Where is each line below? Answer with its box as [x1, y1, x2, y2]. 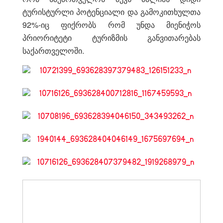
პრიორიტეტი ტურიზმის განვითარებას [22, 31, 201, 43]
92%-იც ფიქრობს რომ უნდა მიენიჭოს [22, 18, 201, 30]
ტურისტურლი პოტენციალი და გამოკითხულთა [22, 5, 201, 17]
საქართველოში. [22, 44, 84, 56]
